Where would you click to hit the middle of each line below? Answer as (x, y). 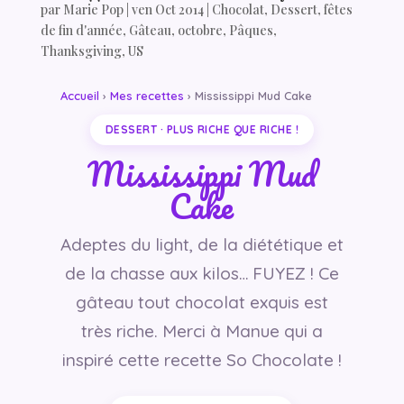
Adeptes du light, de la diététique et (202, 244)
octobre (200, 30)
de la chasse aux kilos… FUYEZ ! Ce (202, 273)
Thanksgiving (81, 50)
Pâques (251, 30)
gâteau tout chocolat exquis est (202, 302)
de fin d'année (81, 30)
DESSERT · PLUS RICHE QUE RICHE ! (202, 129)
